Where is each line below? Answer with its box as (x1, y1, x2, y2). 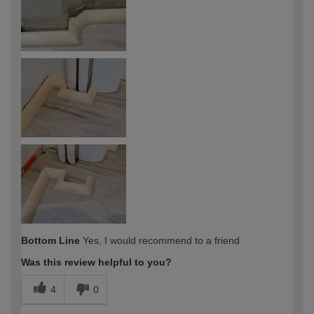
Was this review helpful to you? (21, 256, 172, 268)
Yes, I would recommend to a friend (80, 234, 240, 246)
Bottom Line (21, 234, 80, 246)
